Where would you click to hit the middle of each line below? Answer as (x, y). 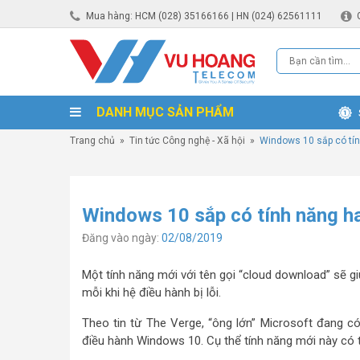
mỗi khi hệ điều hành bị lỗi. (151, 292)
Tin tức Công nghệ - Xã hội (187, 141)
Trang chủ (92, 141)
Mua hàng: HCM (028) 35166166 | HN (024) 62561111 (204, 16)
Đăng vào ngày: (122, 238)
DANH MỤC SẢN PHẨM (164, 112)
